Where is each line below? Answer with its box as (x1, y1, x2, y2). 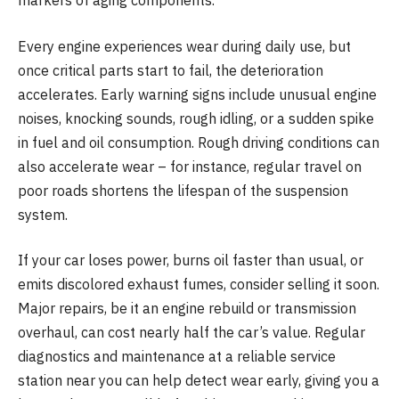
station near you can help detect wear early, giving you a (18, 371, 379, 390)
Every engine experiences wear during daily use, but (18, 37, 351, 55)
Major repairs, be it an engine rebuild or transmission (18, 299, 356, 318)
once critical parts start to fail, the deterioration (18, 61, 323, 79)
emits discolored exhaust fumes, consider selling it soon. (18, 275, 379, 294)
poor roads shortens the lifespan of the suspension (18, 181, 348, 199)
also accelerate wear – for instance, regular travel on (18, 157, 362, 175)
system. (18, 205, 68, 224)
